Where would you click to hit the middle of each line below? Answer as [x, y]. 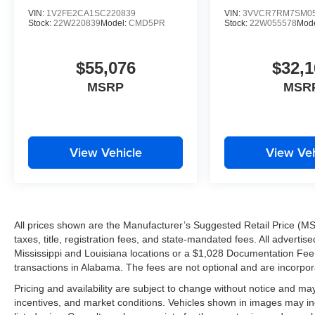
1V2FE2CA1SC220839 [91, 13]
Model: [115, 23]
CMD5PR [147, 23]
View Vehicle [105, 153]
